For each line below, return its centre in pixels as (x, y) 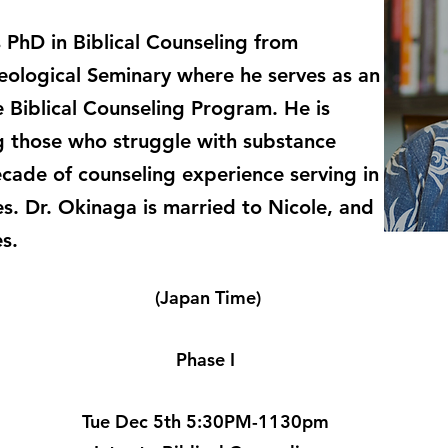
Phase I (207, 359)
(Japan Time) (207, 297)
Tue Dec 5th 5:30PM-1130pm (207, 421)
